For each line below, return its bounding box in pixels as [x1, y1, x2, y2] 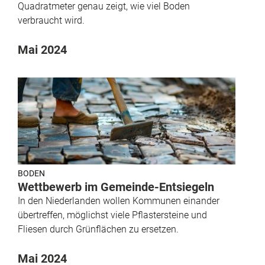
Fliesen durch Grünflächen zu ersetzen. [18, 223, 179, 235]
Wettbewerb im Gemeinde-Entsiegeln [18, 179, 214, 194]
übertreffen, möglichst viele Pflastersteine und [18, 209, 207, 221]
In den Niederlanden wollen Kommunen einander [18, 195, 219, 206]
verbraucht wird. [18, 14, 85, 26]
